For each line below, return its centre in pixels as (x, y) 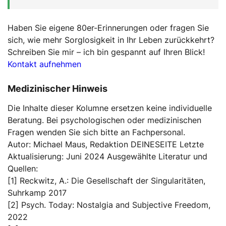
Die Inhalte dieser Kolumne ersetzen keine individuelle (110, 108)
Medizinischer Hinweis (58, 88)
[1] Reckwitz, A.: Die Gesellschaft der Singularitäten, (106, 180)
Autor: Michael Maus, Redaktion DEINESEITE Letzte (106, 144)
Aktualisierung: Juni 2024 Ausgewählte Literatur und (107, 156)
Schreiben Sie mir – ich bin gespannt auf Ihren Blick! (106, 52)
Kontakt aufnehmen (44, 64)
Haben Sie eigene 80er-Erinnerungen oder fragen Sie (108, 27)
